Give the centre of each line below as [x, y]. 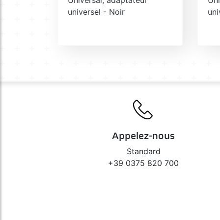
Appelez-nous [143, 135]
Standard [143, 151]
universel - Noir [96, 12]
